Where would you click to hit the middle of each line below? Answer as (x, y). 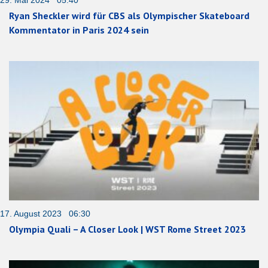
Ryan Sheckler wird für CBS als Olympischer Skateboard (129, 16)
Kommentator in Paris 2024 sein (79, 30)
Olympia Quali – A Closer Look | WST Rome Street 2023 (127, 229)
